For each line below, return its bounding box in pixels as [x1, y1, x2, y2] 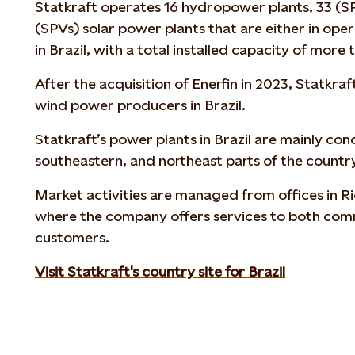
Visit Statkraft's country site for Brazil [35, 263, 285, 280]
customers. [35, 229, 109, 246]
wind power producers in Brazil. [35, 97, 246, 113]
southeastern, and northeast [35, 152, 226, 169]
